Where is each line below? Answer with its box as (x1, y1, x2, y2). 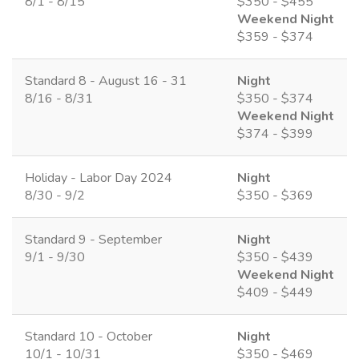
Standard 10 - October (25, 327, 152, 345)
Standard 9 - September (25, 230, 162, 248)
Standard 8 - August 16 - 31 (25, 71, 187, 90)
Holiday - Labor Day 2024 (25, 168, 172, 187)
